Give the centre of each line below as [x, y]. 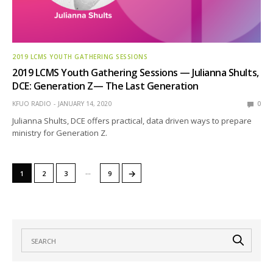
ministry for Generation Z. [60, 133]
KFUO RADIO [32, 104]
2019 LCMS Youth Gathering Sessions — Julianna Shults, [136, 73]
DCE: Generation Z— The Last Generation [105, 86]
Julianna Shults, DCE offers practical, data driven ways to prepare [132, 121]
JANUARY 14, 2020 [85, 104]
